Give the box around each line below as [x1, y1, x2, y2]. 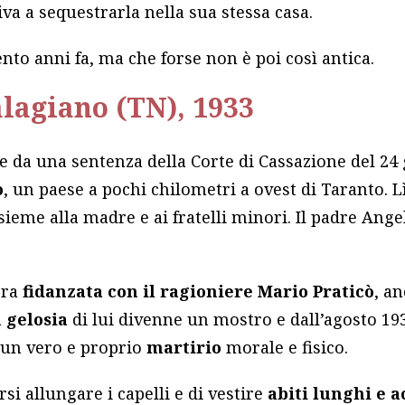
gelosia [6, 308, 73, 331]
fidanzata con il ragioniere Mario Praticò [23, 280, 375, 303]
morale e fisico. [226, 336, 349, 359]
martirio [146, 336, 227, 359]
